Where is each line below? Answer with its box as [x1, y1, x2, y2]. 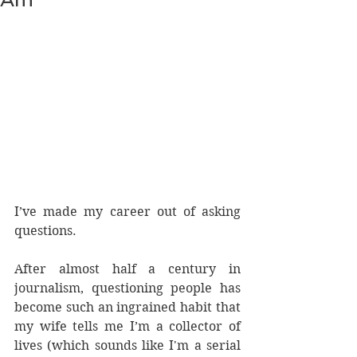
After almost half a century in [14, 261, 241, 277]
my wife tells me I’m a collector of [14, 319, 241, 334]
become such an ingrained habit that [14, 300, 241, 315]
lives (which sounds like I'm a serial [14, 338, 241, 353]
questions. [14, 223, 76, 238]
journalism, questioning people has [14, 280, 241, 296]
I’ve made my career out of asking [14, 204, 241, 219]
